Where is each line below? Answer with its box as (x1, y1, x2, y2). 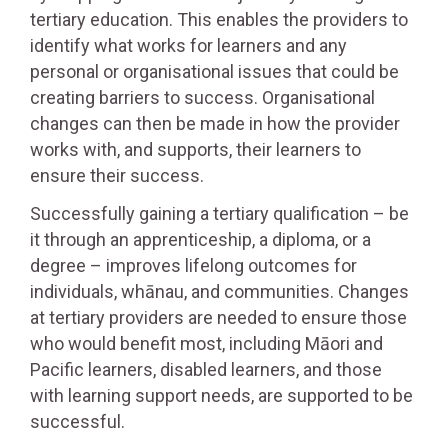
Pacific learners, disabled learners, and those (30, 359, 382, 380)
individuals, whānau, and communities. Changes (30, 281, 409, 302)
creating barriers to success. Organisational (30, 87, 375, 108)
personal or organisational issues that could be (30, 61, 399, 82)
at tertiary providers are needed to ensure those (30, 307, 407, 328)
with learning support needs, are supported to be (30, 385, 413, 406)
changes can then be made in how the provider (30, 113, 400, 134)
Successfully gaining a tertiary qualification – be (30, 203, 409, 224)
